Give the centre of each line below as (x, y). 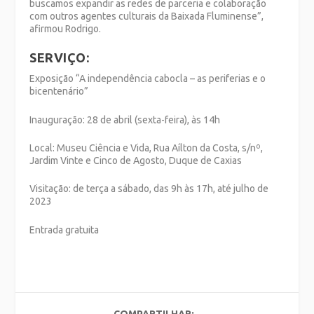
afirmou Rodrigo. (66, 28)
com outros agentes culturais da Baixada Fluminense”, (147, 16)
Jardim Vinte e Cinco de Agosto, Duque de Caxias (136, 161)
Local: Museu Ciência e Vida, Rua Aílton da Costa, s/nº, (146, 148)
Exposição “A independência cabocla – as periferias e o (148, 79)
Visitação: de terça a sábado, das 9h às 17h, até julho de (149, 189)
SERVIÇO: (60, 58)
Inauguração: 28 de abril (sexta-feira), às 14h (125, 120)
